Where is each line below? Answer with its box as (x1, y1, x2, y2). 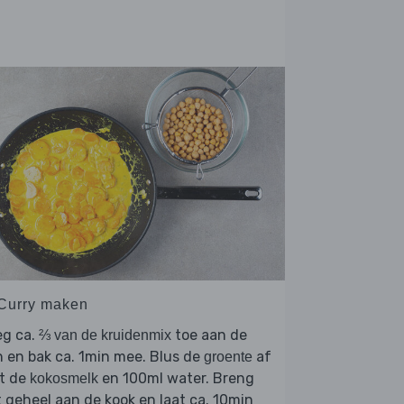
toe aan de (171, 326, 247, 344)
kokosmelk (30, 371, 98, 387)
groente (204, 349, 252, 365)
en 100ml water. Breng (98, 370, 254, 388)
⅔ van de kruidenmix (39, 327, 171, 344)
